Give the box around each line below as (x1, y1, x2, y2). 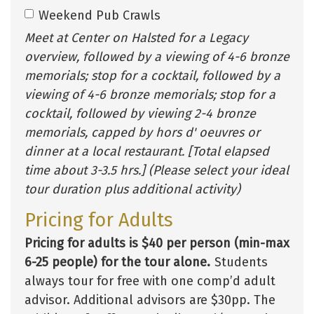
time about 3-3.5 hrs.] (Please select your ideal (25, 162, 289, 178)
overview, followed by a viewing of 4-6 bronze (25, 48, 289, 64)
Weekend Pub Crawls (39, 7, 161, 23)
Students (211, 254, 268, 270)
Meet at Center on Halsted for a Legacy (25, 29, 248, 46)
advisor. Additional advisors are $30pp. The (25, 292, 275, 308)
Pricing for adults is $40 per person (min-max (25, 235, 289, 251)
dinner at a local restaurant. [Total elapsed (25, 143, 269, 159)
